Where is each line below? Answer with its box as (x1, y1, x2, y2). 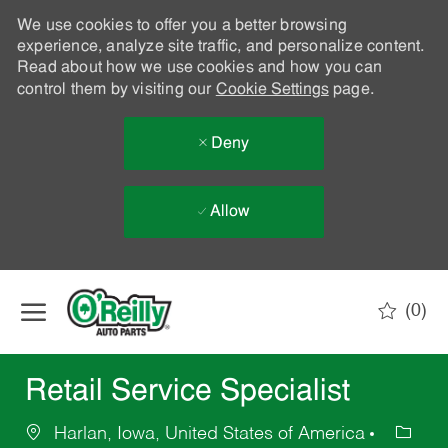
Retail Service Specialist (24, 377, 350, 409)
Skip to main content (159, 272, 289, 287)
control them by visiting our (16, 82, 216, 98)
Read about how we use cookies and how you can (16, 60, 382, 76)
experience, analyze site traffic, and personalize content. (16, 39, 425, 55)
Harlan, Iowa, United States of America (48, 425, 370, 444)
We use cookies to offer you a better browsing (16, 18, 347, 34)
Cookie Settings (215, 82, 329, 98)
